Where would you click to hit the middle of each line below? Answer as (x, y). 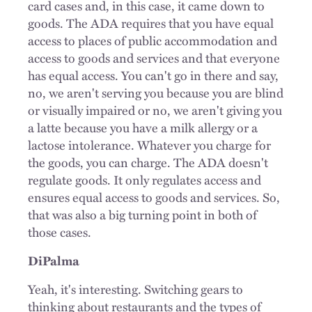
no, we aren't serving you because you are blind (156, 92)
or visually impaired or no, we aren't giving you (155, 110)
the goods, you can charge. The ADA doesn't (148, 162)
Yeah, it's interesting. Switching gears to (135, 289)
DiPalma (54, 260)
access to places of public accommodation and (153, 40)
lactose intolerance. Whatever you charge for (149, 145)
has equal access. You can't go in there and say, (153, 75)
